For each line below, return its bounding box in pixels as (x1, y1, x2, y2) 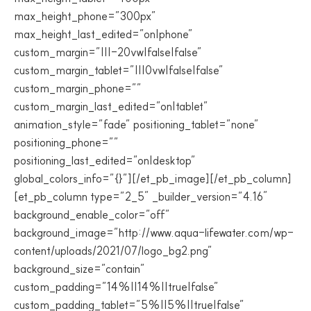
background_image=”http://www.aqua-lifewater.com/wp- (14, 226, 294, 239)
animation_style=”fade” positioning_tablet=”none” (14, 117, 259, 131)
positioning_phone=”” (14, 135, 119, 149)
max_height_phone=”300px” (14, 9, 156, 23)
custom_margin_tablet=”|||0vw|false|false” (14, 63, 224, 77)
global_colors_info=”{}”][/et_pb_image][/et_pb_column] (14, 171, 292, 185)
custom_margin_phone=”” (14, 81, 142, 95)
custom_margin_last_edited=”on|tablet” (14, 99, 208, 113)
